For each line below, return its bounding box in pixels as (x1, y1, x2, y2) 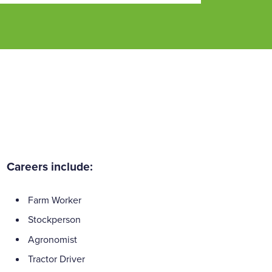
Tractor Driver (28, 253, 86, 266)
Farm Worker (28, 194, 82, 206)
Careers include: (7, 159, 93, 174)
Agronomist (28, 233, 78, 246)
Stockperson (28, 214, 81, 226)
